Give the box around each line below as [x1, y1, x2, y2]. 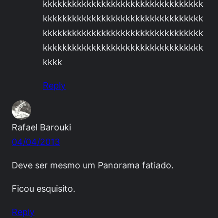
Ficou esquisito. [12, 183, 75, 194]
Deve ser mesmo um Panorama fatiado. [12, 160, 174, 171]
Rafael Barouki [12, 122, 71, 133]
